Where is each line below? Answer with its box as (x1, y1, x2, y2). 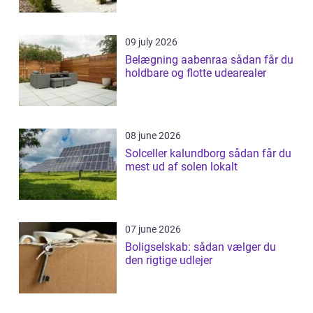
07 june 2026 (125, 224, 181, 235)
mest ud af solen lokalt (125, 160, 238, 174)
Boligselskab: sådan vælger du (125, 240, 276, 254)
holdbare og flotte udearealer (125, 66, 266, 80)
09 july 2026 (125, 36, 177, 48)
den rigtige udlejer (125, 254, 212, 268)
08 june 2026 (125, 130, 181, 142)
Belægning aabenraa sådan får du (125, 53, 231, 67)
